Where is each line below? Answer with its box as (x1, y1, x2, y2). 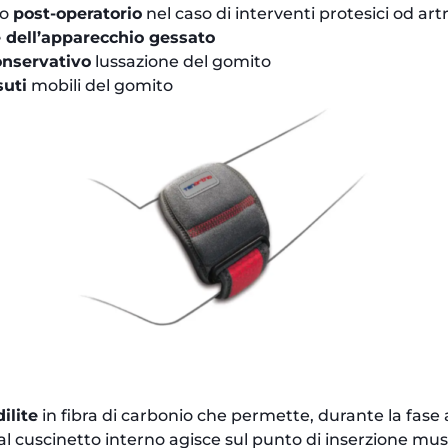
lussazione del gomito (91, 51, 272, 71)
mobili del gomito (27, 75, 174, 95)
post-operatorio (13, 3, 143, 23)
